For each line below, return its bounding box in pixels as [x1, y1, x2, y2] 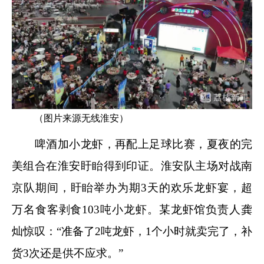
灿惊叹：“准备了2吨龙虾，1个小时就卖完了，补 [12, 225, 252, 237]
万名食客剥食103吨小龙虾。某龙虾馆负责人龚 [12, 203, 252, 216]
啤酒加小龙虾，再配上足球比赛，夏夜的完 [12, 137, 252, 150]
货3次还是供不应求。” [12, 246, 123, 259]
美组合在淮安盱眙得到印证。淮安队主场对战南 [12, 159, 252, 172]
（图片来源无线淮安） [34, 113, 128, 124]
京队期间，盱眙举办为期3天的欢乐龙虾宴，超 [12, 181, 252, 194]
